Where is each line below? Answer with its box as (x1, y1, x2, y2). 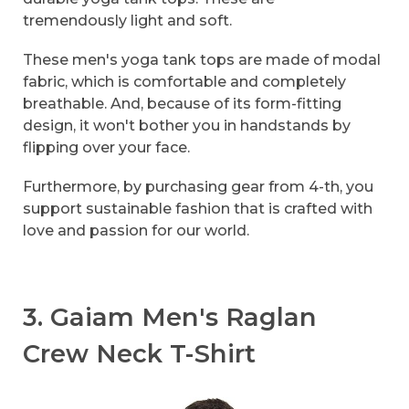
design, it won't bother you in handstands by (23, 117, 351, 135)
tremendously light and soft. (23, 11, 232, 29)
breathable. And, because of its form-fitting (23, 95, 341, 113)
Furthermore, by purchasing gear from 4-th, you (23, 178, 373, 196)
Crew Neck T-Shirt (23, 338, 262, 369)
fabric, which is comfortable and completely (23, 73, 346, 91)
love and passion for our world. (23, 222, 249, 240)
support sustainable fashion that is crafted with (23, 200, 372, 218)
